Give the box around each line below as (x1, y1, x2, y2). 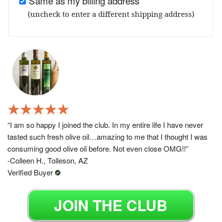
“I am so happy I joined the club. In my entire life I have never (7, 119, 203, 130)
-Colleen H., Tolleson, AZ (7, 155, 88, 166)
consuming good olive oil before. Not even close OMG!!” (7, 143, 188, 154)
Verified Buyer (7, 167, 55, 178)
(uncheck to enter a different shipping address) (28, 8, 194, 19)
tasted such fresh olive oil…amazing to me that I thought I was (7, 131, 208, 142)
